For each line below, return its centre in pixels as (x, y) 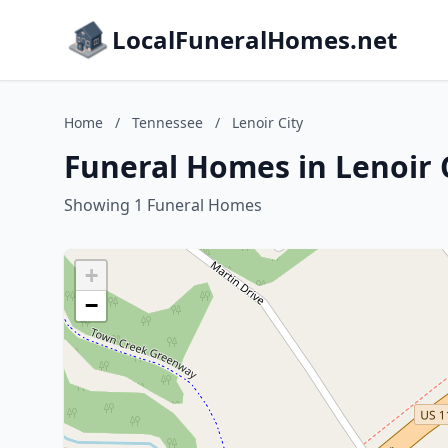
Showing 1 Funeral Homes (163, 205)
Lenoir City (267, 122)
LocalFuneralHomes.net (254, 39)
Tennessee (167, 122)
